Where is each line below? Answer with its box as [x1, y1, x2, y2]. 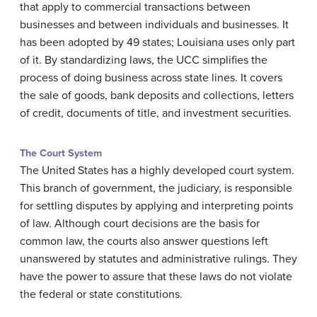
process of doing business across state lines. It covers [20, 70, 282, 85]
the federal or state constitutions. [20, 287, 183, 301]
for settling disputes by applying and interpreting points [20, 198, 293, 213]
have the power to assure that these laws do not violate [20, 269, 292, 284]
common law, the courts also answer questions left [20, 234, 268, 248]
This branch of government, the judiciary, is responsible [20, 180, 292, 195]
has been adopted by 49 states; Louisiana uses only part [20, 35, 295, 50]
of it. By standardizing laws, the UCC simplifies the [20, 52, 267, 67]
